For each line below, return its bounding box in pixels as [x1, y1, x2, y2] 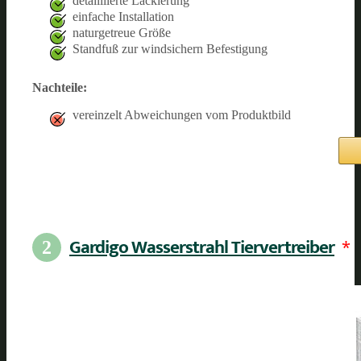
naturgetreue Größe [73, 25, 171, 39]
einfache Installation [73, 9, 174, 23]
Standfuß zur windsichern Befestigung [73, 41, 268, 56]
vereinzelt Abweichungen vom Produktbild [73, 107, 291, 122]
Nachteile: [32, 80, 87, 94]
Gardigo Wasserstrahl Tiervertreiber [69, 231, 334, 263]
